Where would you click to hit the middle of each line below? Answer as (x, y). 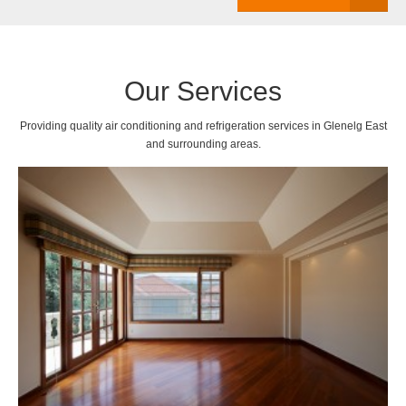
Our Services (203, 91)
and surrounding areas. (203, 144)
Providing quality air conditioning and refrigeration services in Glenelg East (203, 126)
